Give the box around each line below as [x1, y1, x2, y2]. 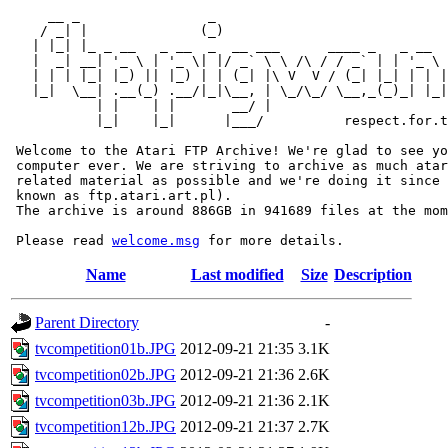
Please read [8, 233, 112, 248]
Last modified [190, 266, 284, 283]
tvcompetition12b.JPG [35, 418, 176, 435]
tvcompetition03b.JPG [35, 392, 176, 409]
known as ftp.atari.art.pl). [8, 188, 232, 203]
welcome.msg [112, 233, 200, 248]
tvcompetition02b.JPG [35, 366, 176, 383]
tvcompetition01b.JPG [35, 340, 176, 357]
